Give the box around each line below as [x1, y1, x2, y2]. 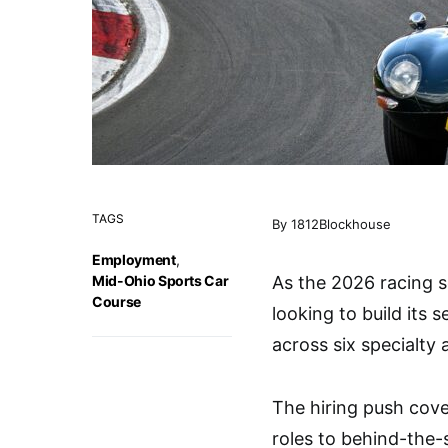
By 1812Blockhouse [272, 216, 391, 232]
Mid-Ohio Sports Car [92, 272, 229, 289]
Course [92, 293, 141, 310]
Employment [92, 251, 176, 268]
